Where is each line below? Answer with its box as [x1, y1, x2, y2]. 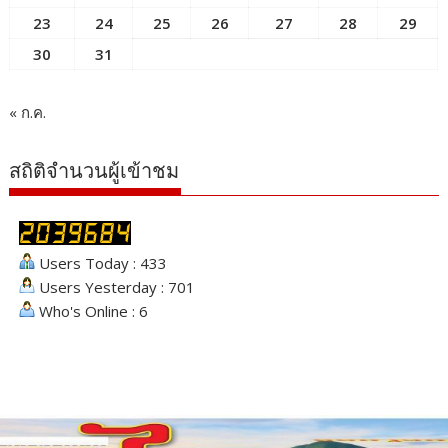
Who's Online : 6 [35, 300, 149, 321]
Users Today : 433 [35, 252, 168, 273]
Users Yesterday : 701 [35, 276, 196, 297]
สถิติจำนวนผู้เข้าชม [9, 158, 180, 183]
